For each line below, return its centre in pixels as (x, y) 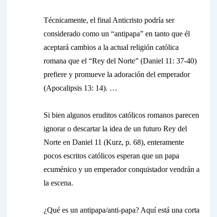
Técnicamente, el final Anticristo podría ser (109, 20)
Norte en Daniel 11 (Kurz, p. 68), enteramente (114, 142)
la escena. (58, 183)
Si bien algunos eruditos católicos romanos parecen (121, 115)
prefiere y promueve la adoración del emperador (117, 74)
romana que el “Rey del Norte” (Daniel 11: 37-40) (120, 61)
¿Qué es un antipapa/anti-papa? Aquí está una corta (122, 210)
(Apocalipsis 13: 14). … (80, 88)
